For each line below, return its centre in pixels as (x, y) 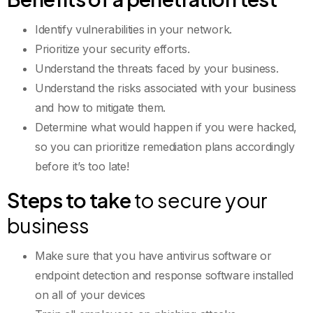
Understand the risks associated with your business (166, 88)
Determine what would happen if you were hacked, (166, 127)
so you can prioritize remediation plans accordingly (165, 146)
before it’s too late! (83, 166)
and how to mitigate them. (102, 107)
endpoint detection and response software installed (164, 275)
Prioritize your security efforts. (114, 49)
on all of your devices (90, 294)
